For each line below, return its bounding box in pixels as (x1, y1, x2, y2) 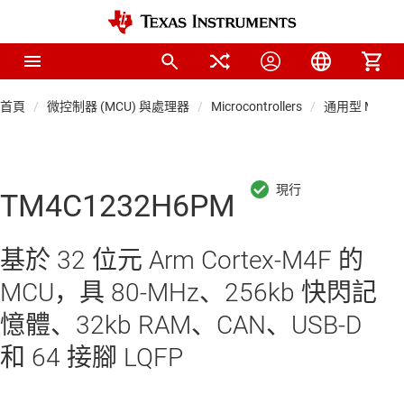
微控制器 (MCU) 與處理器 (47, 99, 189, 114)
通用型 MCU (324, 99, 391, 114)
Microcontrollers (211, 99, 302, 114)
